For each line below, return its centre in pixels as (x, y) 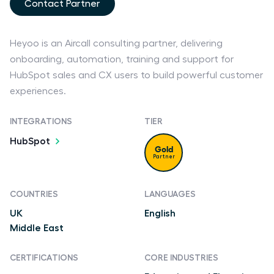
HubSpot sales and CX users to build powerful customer (136, 75)
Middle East (37, 228)
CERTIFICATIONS (44, 257)
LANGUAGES (170, 194)
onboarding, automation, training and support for (122, 59)
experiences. (38, 91)
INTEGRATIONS (41, 121)
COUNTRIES (34, 194)
